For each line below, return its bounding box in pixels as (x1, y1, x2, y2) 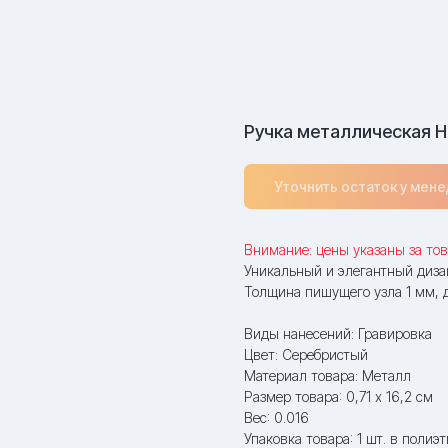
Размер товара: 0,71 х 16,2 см (244, 388, 433, 405)
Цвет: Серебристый (244, 346, 368, 363)
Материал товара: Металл (244, 367, 411, 384)
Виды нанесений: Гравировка (244, 325, 432, 342)
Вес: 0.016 (244, 409, 309, 426)
